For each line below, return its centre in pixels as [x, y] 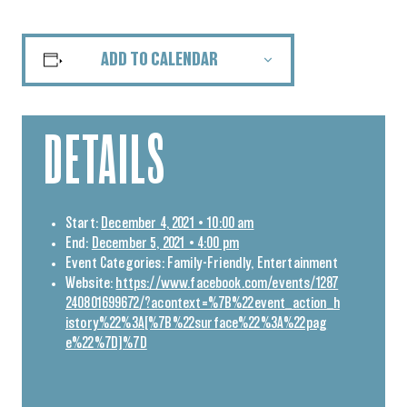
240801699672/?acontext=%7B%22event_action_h [203, 303]
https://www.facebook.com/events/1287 [227, 283]
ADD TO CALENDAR [160, 60]
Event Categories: [115, 263]
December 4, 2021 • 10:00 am [178, 223]
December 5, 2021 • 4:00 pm [165, 243]
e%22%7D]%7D [106, 343]
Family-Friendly [209, 263]
